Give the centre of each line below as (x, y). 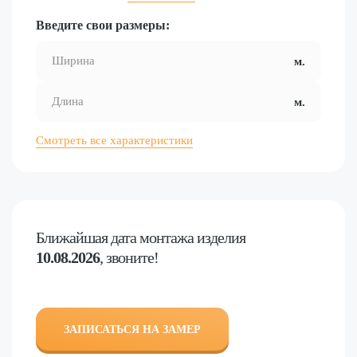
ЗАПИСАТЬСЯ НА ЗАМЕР (132, 330)
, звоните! (129, 258)
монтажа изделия (191, 238)
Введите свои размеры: (103, 25)
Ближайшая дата (86, 238)
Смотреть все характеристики (114, 141)
